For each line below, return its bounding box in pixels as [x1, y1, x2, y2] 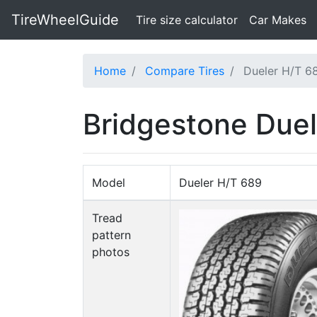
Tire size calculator [136, 13, 238, 27]
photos [92, 245, 129, 259]
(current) [237, 12, 284, 26]
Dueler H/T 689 [179, 175, 262, 190]
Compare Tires [145, 64, 224, 78]
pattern [92, 228, 131, 242]
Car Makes [249, 13, 306, 27]
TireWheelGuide [11, 11, 119, 28]
